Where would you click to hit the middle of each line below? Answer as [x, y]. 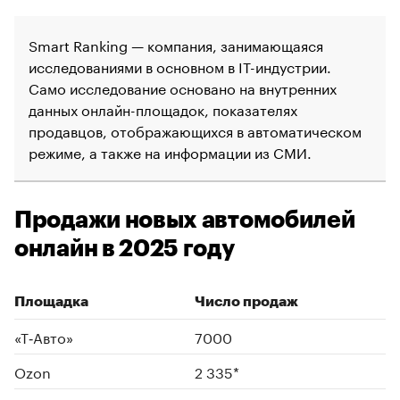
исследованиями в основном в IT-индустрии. [180, 66]
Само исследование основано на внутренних [183, 87]
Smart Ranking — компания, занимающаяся [176, 45]
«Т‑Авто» [44, 337]
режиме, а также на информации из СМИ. [170, 152]
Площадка [51, 302]
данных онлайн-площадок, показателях [163, 109]
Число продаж [246, 302]
